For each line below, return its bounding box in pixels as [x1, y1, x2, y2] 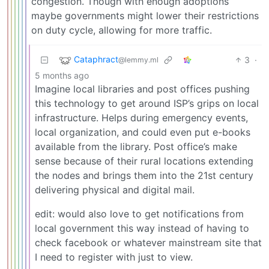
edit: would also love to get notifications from [35, 207, 244, 220]
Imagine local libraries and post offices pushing [35, 82, 250, 95]
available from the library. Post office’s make [35, 140, 237, 153]
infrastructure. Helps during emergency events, [35, 111, 248, 124]
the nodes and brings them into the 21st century [35, 169, 253, 181]
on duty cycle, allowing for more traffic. [31, 23, 212, 36]
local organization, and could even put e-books [35, 125, 250, 138]
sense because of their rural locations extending [35, 154, 253, 167]
